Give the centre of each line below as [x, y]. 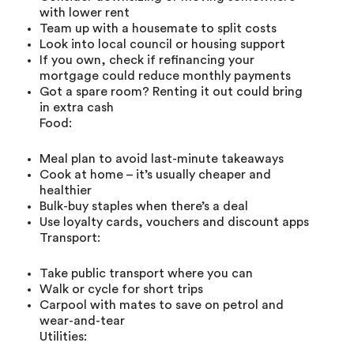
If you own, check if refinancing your [147, 60]
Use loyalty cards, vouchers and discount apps [174, 222]
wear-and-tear [82, 320]
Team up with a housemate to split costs [158, 28]
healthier [66, 190]
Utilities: [63, 336]
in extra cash [77, 107]
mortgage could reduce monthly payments [165, 75]
